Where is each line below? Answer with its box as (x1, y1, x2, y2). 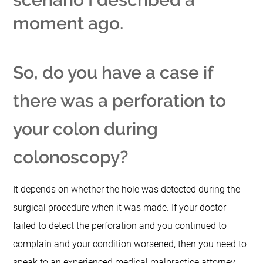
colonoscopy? (13, 147, 129, 168)
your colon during (13, 119, 159, 140)
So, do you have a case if (13, 62, 214, 83)
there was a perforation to (13, 90, 227, 112)
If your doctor (171, 202, 227, 214)
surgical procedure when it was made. (13, 202, 172, 214)
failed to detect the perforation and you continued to (13, 220, 227, 232)
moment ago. (13, 13, 124, 34)
